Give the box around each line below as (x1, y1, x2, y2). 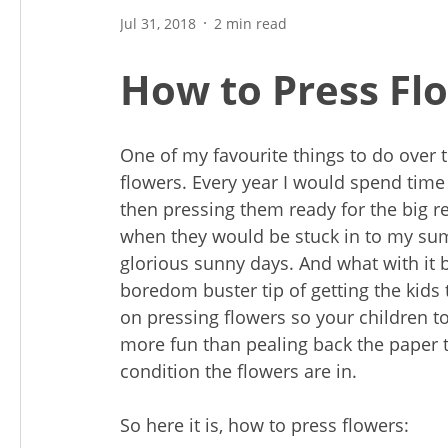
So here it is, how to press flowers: (120, 413, 409, 437)
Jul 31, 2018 (120, 13, 196, 33)
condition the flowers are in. (120, 359, 357, 383)
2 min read (214, 13, 287, 33)
